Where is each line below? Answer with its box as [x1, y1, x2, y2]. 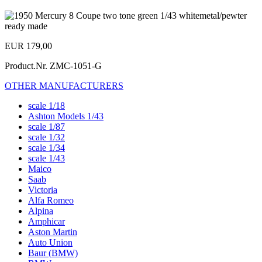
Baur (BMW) [28, 247, 78, 258]
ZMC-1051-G [50, 60, 102, 71]
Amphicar [28, 216, 65, 226]
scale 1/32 [28, 132, 65, 142]
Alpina [28, 205, 53, 216]
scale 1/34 [28, 142, 65, 153]
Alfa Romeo [28, 195, 74, 205]
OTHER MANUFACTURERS [5, 80, 123, 91]
